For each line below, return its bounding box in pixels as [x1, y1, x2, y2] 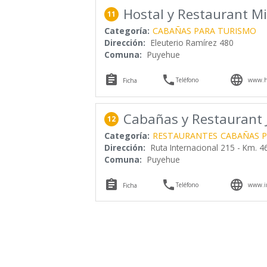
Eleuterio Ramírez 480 [150, 37, 234, 49]
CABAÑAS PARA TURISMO [152, 25, 256, 37]
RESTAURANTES [152, 129, 218, 141]
